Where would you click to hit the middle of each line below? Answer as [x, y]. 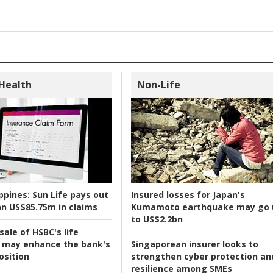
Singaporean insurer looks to [194, 244]
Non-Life [158, 85]
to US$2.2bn [157, 219]
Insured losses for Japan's [188, 195]
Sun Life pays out [69, 195]
